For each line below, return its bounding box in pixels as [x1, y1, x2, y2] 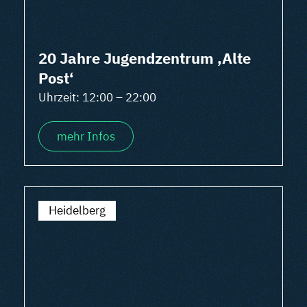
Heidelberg [49, 203, 106, 218]
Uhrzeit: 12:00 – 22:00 [38, 90, 156, 105]
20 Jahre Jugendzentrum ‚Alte [38, 48, 251, 68]
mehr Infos [57, 129, 115, 144]
